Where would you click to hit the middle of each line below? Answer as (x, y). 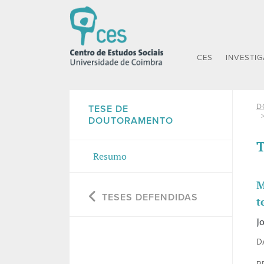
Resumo (110, 156)
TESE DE (108, 109)
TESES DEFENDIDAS (150, 198)
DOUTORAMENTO (131, 121)
